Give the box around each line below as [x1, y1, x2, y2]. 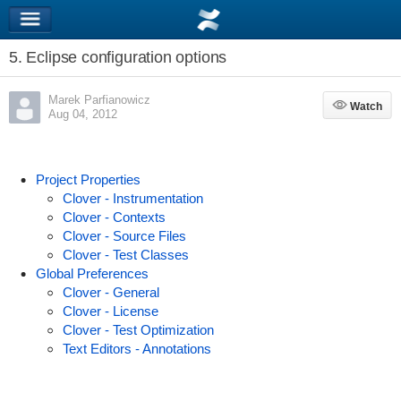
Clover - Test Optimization [62, 322, 214, 337]
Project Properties [35, 172, 141, 187]
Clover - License [62, 303, 158, 319]
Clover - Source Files [62, 228, 186, 243]
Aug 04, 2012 [47, 107, 117, 121]
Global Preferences [35, 266, 149, 281]
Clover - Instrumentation [62, 191, 203, 206]
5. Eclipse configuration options [8, 48, 227, 66]
